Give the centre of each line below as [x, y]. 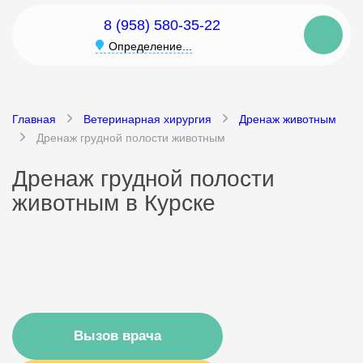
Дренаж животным [288, 119]
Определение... [150, 46]
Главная [34, 119]
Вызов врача [117, 336]
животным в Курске [114, 203]
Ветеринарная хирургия [147, 119]
